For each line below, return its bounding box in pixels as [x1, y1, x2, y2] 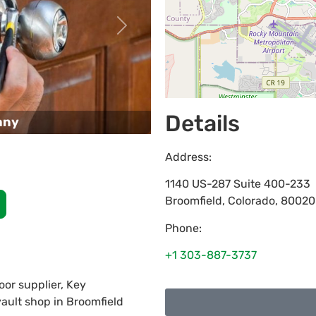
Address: [165, 150, 212, 164]
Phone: [165, 221, 202, 235]
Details [165, 110, 240, 137]
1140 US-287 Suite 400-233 [165, 177, 310, 191]
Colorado [228, 194, 275, 208]
